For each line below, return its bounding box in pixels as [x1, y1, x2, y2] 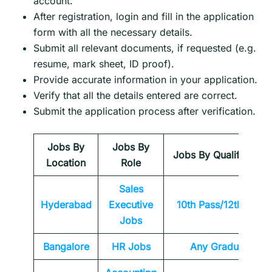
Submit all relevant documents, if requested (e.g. [33, 42, 256, 55]
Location [46, 157, 86, 169]
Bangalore [42, 240, 89, 253]
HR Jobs [111, 240, 151, 253]
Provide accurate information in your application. [33, 73, 257, 86]
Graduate [211, 240, 253, 253]
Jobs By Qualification [172, 149, 270, 161]
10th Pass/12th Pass [176, 199, 267, 211]
